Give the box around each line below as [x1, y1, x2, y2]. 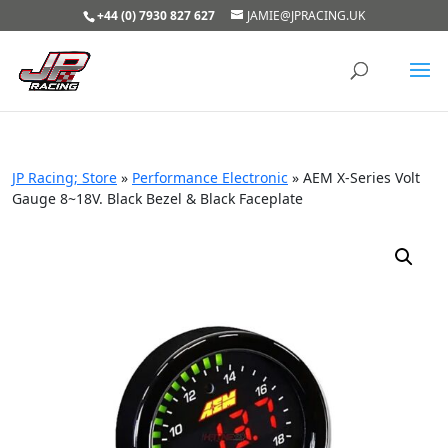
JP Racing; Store [12, 168, 117, 187]
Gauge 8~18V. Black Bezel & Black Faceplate [12, 189, 303, 208]
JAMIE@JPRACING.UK [247, 7, 365, 24]
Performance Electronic [132, 168, 288, 187]
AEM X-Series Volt [303, 168, 420, 187]
